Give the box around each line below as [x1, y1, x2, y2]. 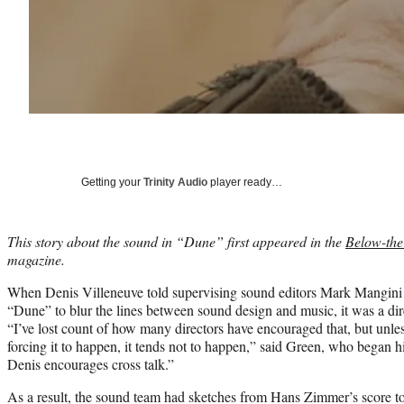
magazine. [7, 249, 65, 269]
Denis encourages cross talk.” [7, 353, 174, 373]
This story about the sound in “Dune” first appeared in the [7, 231, 345, 251]
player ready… [207, 175, 282, 188]
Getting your [81, 175, 143, 188]
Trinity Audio [143, 175, 207, 188]
